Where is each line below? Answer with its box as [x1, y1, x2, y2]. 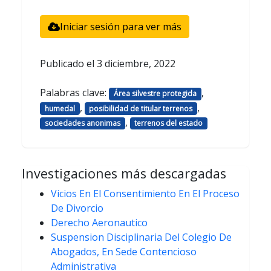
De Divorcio [51, 201, 103, 215]
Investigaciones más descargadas [22, 164, 226, 182]
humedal [44, 103, 75, 114]
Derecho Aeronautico [51, 215, 148, 229]
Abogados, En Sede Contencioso [51, 244, 197, 258]
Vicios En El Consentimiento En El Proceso [51, 186, 240, 200]
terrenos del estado [134, 117, 203, 128]
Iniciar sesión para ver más [60, 20, 181, 34]
